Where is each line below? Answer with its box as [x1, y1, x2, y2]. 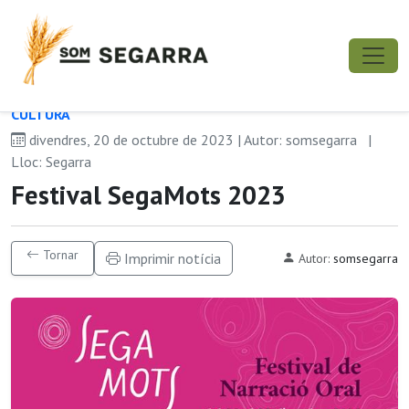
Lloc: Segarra [11, 152, 91, 171]
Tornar [39, 246, 79, 263]
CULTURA [11, 105, 70, 123]
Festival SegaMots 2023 [11, 178, 286, 212]
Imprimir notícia [121, 249, 221, 267]
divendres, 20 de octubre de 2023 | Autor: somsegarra [26, 131, 361, 149]
